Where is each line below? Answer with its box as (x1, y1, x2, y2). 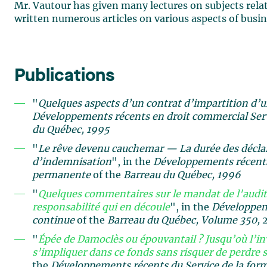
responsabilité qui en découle (32, 203, 170, 212)
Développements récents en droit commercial (32, 112, 247, 122)
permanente (32, 170, 91, 180)
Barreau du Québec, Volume (107, 216, 240, 225)
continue (32, 216, 77, 225)
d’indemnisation (32, 157, 111, 167)
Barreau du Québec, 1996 (123, 170, 241, 180)
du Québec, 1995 (32, 125, 110, 135)
